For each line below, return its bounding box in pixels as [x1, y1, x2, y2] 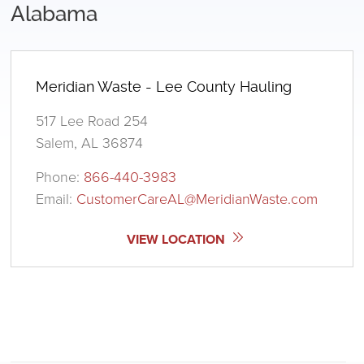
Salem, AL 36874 [36, 132, 144, 152]
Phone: [36, 166, 84, 186]
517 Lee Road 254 [36, 110, 149, 130]
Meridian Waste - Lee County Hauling [36, 77, 292, 95]
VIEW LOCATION [126, 229, 228, 249]
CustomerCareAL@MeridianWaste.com [76, 188, 318, 208]
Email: [36, 188, 77, 208]
